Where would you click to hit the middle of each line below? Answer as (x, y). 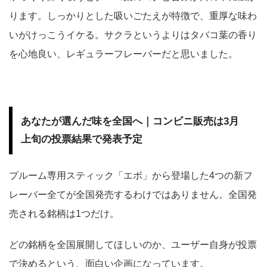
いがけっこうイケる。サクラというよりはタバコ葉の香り (133, 35)
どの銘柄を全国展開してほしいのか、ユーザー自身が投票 (133, 244)
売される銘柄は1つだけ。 (64, 213)
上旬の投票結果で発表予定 (82, 139)
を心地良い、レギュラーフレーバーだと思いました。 (123, 54)
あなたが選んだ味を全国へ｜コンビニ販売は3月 (130, 121)
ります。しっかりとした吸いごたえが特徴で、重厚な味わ (133, 15)
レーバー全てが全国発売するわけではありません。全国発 (133, 194)
